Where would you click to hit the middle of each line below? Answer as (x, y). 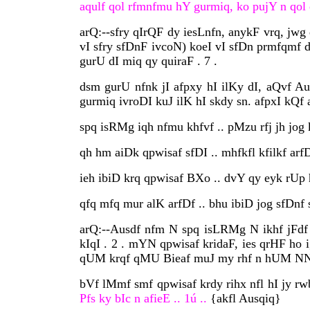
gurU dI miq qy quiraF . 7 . (148, 61)
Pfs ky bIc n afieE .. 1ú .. (143, 298)
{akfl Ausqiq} (244, 298)
